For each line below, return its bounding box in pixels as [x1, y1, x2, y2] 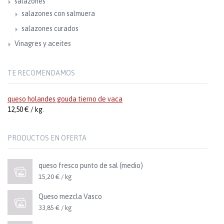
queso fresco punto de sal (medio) [38, 161, 143, 169]
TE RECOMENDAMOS [7, 69, 75, 77]
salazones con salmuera [21, 9, 95, 17]
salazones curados [21, 24, 78, 32]
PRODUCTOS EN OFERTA [7, 134, 86, 142]
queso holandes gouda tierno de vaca [7, 95, 122, 103]
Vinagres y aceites [14, 39, 71, 47]
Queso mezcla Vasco [38, 192, 102, 200]
